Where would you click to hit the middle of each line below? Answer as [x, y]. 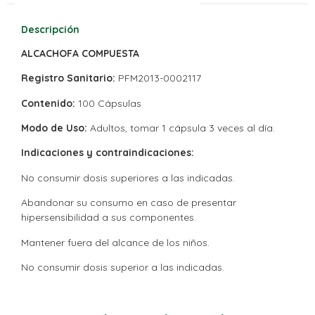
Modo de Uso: [54, 128]
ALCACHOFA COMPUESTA [80, 53]
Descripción [50, 29]
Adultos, [107, 128]
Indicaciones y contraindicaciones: [109, 153]
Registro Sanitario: [70, 78]
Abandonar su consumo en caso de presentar [129, 203]
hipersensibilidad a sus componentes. [109, 218]
